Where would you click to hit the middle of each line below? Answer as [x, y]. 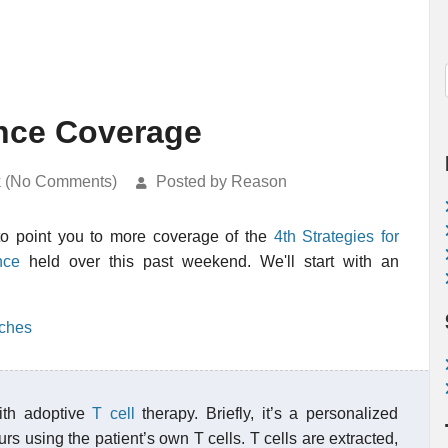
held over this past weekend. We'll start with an [209, 261]
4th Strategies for [336, 236]
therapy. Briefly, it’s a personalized [266, 413]
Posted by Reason [221, 181]
